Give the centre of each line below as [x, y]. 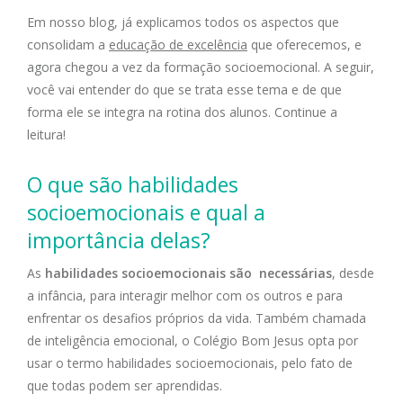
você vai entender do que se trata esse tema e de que [184, 90]
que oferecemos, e [304, 45]
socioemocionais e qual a [146, 213]
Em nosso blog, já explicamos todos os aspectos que [183, 22]
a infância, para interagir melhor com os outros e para [185, 296]
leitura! [48, 135]
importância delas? [121, 241]
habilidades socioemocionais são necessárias [188, 273]
